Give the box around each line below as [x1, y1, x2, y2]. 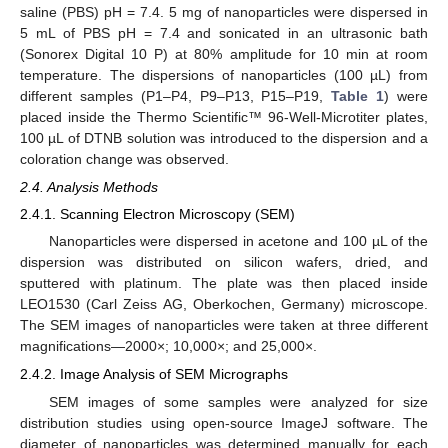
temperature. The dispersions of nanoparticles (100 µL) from [20, 66, 428, 83]
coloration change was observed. [20, 150, 229, 167]
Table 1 [331, 87, 385, 104]
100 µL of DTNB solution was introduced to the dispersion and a [20, 129, 428, 146]
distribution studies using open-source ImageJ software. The [20, 414, 428, 431]
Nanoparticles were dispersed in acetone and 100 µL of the [48, 233, 428, 250]
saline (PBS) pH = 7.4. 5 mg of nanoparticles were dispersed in [20, 3, 428, 20]
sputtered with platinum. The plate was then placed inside [20, 275, 428, 292]
